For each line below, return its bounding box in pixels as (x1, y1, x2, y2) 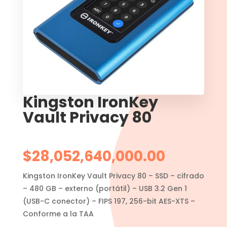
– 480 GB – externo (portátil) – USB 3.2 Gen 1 (22, 183, 187, 194)
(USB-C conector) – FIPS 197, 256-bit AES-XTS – (22, 196, 195, 206)
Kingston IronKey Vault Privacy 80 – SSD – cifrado (22, 170, 204, 181)
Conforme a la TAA (22, 208, 94, 219)
